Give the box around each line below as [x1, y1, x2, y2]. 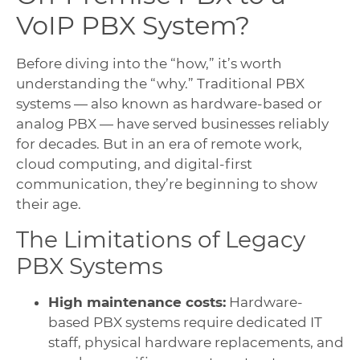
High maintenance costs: [48, 293, 226, 310]
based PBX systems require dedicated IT [48, 313, 322, 330]
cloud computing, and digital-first [16, 156, 252, 173]
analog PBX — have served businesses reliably [16, 116, 329, 133]
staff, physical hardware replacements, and [48, 333, 344, 350]
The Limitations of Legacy [16, 225, 305, 253]
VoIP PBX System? [16, 10, 250, 42]
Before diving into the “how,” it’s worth [16, 55, 282, 72]
